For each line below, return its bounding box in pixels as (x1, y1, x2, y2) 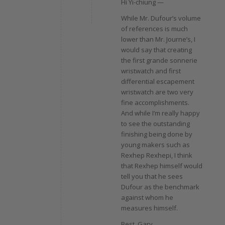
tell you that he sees (121, 171, 183, 181)
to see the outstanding (121, 119, 190, 128)
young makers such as (121, 140, 190, 149)
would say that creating (121, 45, 192, 54)
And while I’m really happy (121, 108, 200, 118)
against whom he (121, 192, 173, 202)
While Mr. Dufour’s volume (121, 13, 201, 23)
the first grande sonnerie (121, 55, 197, 65)
